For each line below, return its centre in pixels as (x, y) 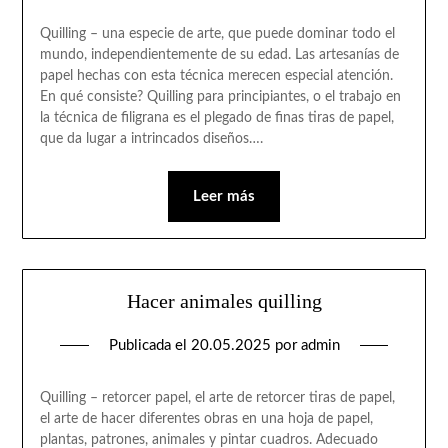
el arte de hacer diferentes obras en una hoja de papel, (206, 419)
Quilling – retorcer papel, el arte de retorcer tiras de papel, (217, 398)
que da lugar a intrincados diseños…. (151, 138)
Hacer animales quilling (224, 301)
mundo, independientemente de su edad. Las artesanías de (219, 54)
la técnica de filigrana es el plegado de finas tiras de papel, (216, 117)
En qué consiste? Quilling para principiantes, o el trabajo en (220, 96)
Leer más (224, 196)
